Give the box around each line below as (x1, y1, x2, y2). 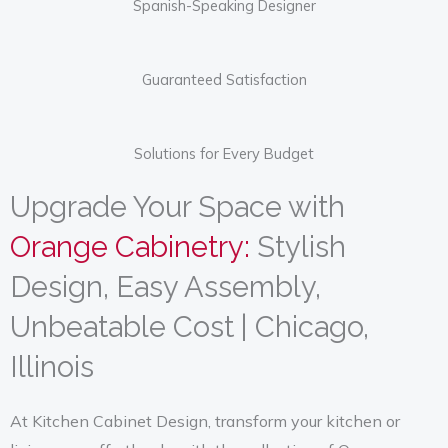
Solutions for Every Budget (134, 143, 314, 163)
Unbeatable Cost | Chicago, (10, 309, 369, 344)
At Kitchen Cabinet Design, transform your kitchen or (10, 410, 400, 431)
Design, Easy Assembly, (10, 269, 321, 304)
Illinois (10, 349, 94, 384)
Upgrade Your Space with (10, 189, 345, 224)
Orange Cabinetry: (10, 229, 257, 264)
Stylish (257, 229, 346, 264)
